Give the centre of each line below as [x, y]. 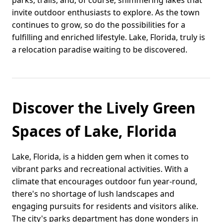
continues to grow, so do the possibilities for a [99, 25]
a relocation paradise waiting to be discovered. [100, 50]
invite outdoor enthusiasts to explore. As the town [106, 13]
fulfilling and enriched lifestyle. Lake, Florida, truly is [109, 37]
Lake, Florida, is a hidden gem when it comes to [100, 157]
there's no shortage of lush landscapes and [93, 194]
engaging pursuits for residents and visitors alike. [105, 206]
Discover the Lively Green [104, 108]
